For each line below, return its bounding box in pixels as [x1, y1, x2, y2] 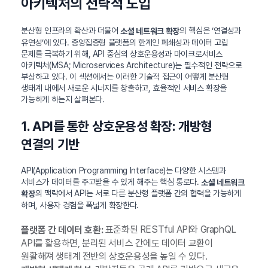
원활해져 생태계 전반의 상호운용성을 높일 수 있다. [21, 250, 208, 262]
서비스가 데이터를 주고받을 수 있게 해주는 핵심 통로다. [21, 176, 202, 187]
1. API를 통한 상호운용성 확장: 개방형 [21, 118, 212, 134]
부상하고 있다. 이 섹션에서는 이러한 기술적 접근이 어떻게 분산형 [21, 71, 229, 81]
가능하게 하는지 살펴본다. [21, 94, 105, 104]
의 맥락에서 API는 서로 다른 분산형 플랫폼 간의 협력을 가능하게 [35, 188, 241, 199]
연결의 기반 [21, 136, 80, 152]
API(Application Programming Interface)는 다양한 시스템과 [21, 165, 226, 175]
